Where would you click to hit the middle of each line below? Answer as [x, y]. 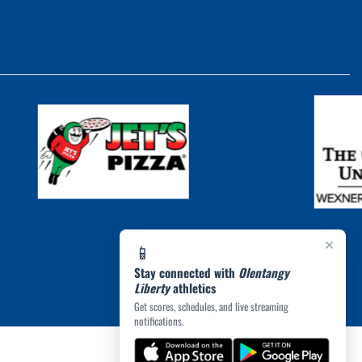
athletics [193, 288]
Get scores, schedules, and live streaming [211, 306]
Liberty [152, 288]
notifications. [159, 321]
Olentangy [264, 272]
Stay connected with [186, 272]
